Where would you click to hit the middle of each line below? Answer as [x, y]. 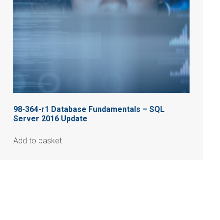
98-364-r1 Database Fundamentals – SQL [89, 109]
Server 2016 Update [50, 118]
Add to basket [37, 140]
